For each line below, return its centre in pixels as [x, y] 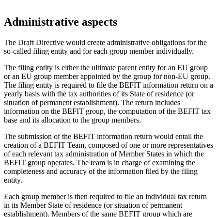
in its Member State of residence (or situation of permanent [93, 205]
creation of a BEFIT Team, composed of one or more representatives [108, 145]
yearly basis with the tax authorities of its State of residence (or [99, 94]
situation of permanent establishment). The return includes [92, 103]
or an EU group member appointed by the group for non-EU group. [107, 77]
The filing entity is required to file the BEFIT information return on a [108, 85]
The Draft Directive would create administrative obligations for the [105, 43]
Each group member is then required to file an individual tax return [105, 197]
